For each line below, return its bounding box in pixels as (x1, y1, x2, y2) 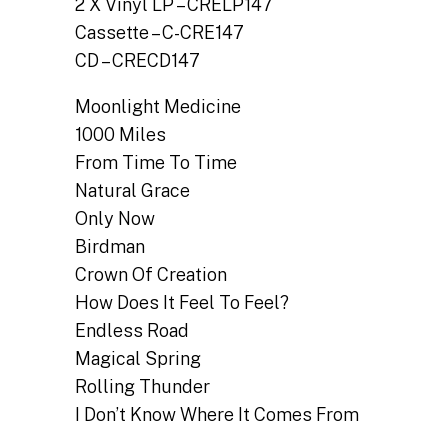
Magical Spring (75, 348, 202, 370)
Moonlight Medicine (75, 96, 242, 118)
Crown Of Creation (75, 264, 228, 286)
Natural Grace (75, 180, 191, 202)
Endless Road (75, 320, 190, 342)
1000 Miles (75, 124, 167, 146)
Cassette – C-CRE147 (75, 22, 245, 44)
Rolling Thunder (75, 376, 211, 398)
